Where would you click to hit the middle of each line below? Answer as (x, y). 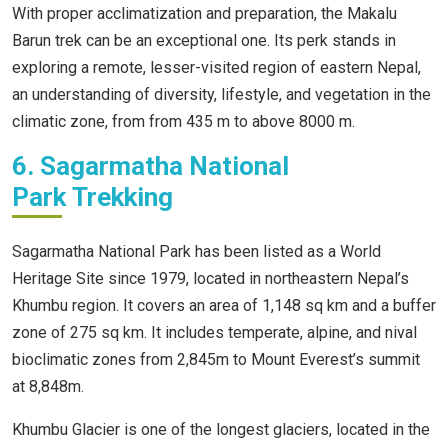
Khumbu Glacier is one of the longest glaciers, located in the (221, 430)
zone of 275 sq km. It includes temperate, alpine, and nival (214, 333)
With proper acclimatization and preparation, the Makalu (204, 14)
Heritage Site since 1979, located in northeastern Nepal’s (210, 279)
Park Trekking (92, 197)
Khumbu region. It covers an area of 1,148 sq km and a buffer (224, 306)
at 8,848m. (50, 387)
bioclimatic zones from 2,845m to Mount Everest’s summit (216, 360)
